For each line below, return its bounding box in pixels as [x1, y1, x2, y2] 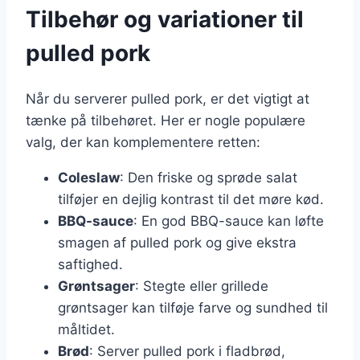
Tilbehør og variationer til [26, 6, 304, 34]
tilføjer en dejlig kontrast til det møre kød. [58, 191, 324, 208]
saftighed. [58, 256, 123, 273]
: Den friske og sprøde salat [120, 170, 297, 186]
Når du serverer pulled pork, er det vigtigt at [26, 91, 309, 108]
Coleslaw [58, 170, 120, 186]
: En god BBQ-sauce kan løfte [133, 213, 324, 230]
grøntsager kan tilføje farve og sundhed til [58, 300, 328, 317]
